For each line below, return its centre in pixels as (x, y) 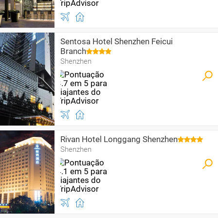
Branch (73, 51)
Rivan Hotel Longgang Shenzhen (119, 139)
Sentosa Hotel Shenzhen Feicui (117, 41)
